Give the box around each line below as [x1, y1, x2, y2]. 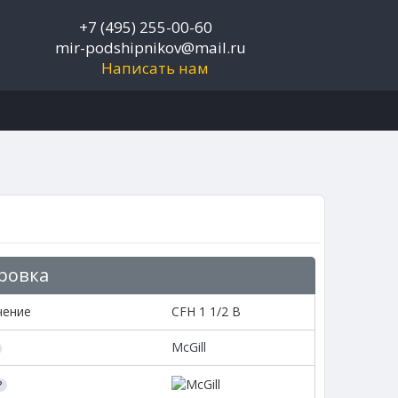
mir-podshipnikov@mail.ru [54, 37, 246, 58]
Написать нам [100, 58, 209, 78]
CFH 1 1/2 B [171, 303, 241, 321]
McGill [171, 338, 206, 356]
